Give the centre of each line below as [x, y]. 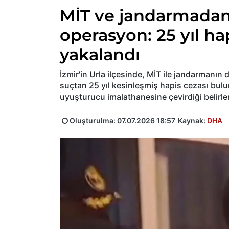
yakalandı [100, 54]
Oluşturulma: [93, 120]
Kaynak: [192, 120]
